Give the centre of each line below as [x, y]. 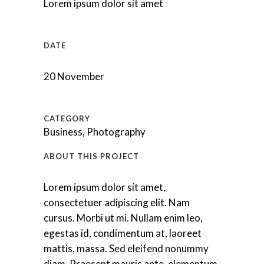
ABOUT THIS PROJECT [91, 156]
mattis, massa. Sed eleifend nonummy [126, 248]
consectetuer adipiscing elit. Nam [117, 202]
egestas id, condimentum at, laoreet [123, 233]
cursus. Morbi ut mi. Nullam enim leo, [123, 218]
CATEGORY [67, 118]
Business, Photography [95, 132]
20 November [74, 76]
